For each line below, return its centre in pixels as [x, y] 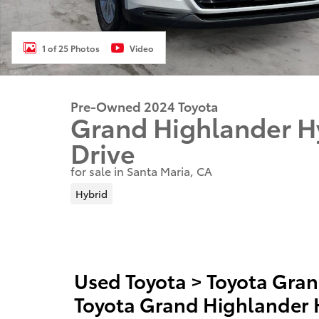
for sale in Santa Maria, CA [141, 171]
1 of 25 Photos [71, 48]
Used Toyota [130, 280]
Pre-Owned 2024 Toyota [144, 106]
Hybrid [91, 193]
